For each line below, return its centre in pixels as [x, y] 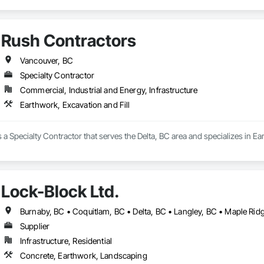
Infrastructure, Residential [66, 241]
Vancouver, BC [46, 61]
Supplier [35, 226]
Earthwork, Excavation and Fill [75, 105]
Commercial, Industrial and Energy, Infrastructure [109, 90]
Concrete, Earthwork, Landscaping [83, 256]
